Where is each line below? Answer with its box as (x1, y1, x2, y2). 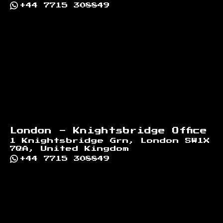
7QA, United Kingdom (10, 145, 129, 152)
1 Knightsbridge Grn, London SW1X (10, 137, 210, 144)
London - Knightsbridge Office (10, 127, 207, 134)
